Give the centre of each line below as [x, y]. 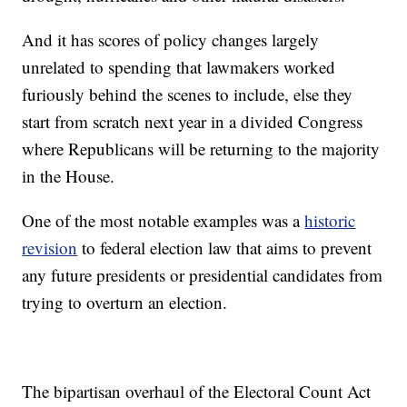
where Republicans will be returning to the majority [201, 149]
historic [330, 221]
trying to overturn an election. [125, 303]
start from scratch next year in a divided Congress [193, 122]
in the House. [69, 176]
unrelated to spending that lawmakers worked [179, 67]
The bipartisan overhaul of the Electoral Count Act [197, 392]
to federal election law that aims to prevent [225, 248]
